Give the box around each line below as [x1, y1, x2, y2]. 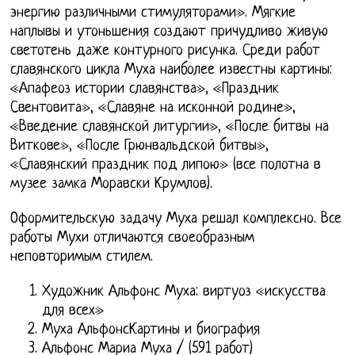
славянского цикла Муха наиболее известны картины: [10, 61, 333, 78]
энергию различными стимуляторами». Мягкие [10, 4, 296, 21]
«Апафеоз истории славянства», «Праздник [10, 80, 280, 97]
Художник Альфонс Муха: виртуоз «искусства [42, 283, 326, 300]
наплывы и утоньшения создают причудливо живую [10, 23, 329, 40]
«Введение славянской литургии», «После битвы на [10, 118, 330, 136]
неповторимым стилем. [10, 248, 154, 265]
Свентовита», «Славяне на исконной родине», [10, 99, 296, 116]
